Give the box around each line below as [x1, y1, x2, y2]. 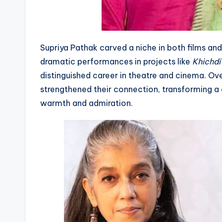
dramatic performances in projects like [40, 56, 192, 66]
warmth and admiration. [40, 98, 133, 108]
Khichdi [192, 56, 221, 66]
